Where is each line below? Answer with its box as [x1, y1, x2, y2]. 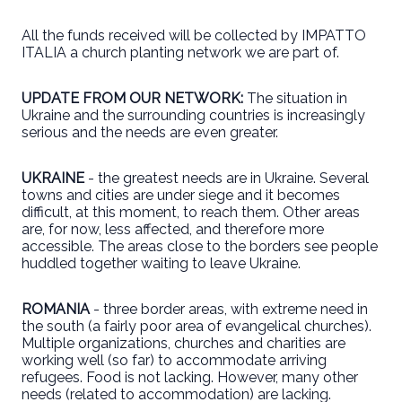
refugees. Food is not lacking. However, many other [22, 368, 358, 386]
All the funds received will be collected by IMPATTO [22, 26, 366, 44]
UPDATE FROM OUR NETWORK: [22, 89, 243, 107]
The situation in [243, 89, 347, 107]
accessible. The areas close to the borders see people [22, 237, 378, 255]
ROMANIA [22, 300, 93, 318]
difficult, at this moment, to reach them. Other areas [22, 203, 360, 221]
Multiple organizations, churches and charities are [22, 334, 345, 352]
